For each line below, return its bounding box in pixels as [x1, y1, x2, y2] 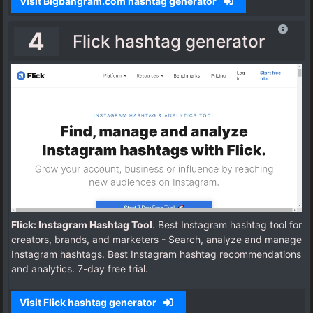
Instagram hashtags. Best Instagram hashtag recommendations [11, 248, 301, 261]
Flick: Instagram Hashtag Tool [11, 219, 152, 231]
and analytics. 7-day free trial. [11, 263, 148, 275]
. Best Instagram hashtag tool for [152, 219, 302, 231]
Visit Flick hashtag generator [19, 296, 159, 309]
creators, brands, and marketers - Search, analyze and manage [11, 233, 302, 246]
